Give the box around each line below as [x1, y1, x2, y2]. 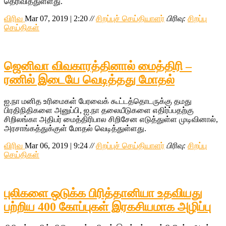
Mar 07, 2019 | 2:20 [25, 14, 88, 23]
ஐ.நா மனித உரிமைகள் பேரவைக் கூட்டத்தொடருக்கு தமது [4, 96, 192, 105]
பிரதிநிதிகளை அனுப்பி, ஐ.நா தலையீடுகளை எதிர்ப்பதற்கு [4, 105, 194, 115]
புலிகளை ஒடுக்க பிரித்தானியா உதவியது [4, 186, 202, 200]
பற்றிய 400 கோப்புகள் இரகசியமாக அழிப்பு [4, 200, 211, 213]
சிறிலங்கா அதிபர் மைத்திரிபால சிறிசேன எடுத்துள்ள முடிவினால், [4, 115, 218, 124]
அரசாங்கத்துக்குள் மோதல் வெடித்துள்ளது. [4, 124, 146, 133]
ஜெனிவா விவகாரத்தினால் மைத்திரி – [4, 59, 192, 73]
